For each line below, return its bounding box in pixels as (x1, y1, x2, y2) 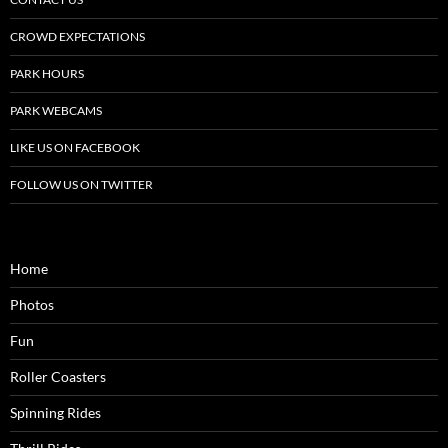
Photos (10, 296, 54, 314)
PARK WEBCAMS (10, 103, 102, 119)
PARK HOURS (10, 66, 84, 82)
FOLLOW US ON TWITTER (10, 177, 153, 193)
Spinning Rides (10, 404, 101, 422)
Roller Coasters (10, 368, 106, 386)
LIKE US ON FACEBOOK (10, 140, 140, 156)
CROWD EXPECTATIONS (10, 29, 145, 45)
